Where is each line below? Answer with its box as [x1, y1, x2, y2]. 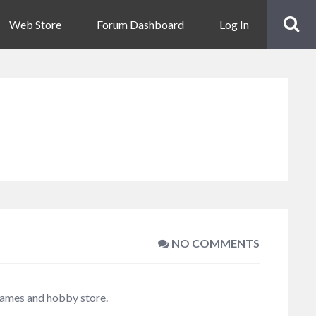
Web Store [9, 18, 61, 31]
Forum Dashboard [97, 18, 184, 31]
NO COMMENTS [169, 236, 260, 250]
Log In [219, 18, 249, 31]
